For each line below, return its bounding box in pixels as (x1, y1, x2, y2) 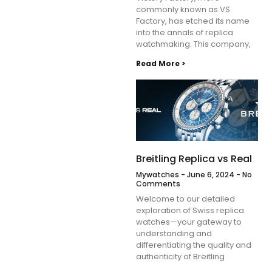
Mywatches (136, 169, 181, 180)
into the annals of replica (136, 27, 233, 39)
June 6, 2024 (185, 169, 236, 180)
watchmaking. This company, (136, 38, 251, 50)
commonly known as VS (136, 4, 230, 16)
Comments (136, 178, 180, 189)
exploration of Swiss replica (136, 204, 244, 216)
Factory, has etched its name (136, 15, 250, 27)
